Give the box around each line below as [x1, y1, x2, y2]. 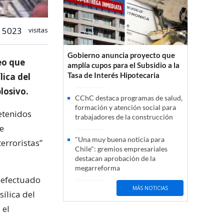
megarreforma [75, 163, 120, 172]
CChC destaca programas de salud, [75, 93, 182, 102]
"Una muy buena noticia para [75, 135, 164, 144]
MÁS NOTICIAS [132, 184, 168, 191]
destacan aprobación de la [75, 154, 155, 163]
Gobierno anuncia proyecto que [67, 50, 175, 60]
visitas [27, 25, 48, 34]
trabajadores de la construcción [75, 112, 173, 121]
